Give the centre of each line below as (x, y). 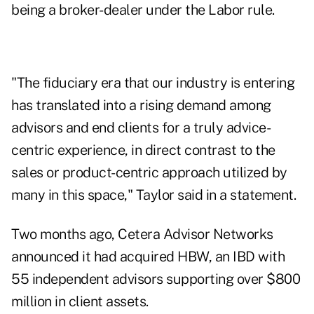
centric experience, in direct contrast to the (143, 150)
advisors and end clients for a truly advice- (141, 128)
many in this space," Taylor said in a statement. (153, 195)
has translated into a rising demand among (141, 105)
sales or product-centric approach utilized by (149, 173)
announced (45, 257)
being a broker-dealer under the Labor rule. (143, 10)
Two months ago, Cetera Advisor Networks (142, 234)
